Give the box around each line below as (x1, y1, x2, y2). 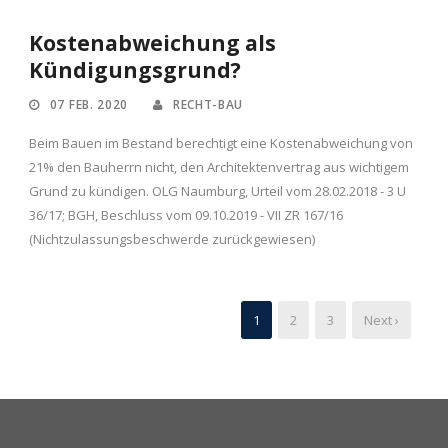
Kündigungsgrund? (29, 56, 241, 85)
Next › (364, 311, 399, 330)
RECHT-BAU (172, 96, 244, 114)
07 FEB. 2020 (49, 96, 129, 114)
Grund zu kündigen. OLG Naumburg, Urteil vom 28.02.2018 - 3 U (29, 182, 406, 201)
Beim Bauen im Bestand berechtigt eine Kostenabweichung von (29, 134, 413, 153)
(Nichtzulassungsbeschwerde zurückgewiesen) (29, 230, 315, 249)
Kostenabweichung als (29, 29, 276, 58)
